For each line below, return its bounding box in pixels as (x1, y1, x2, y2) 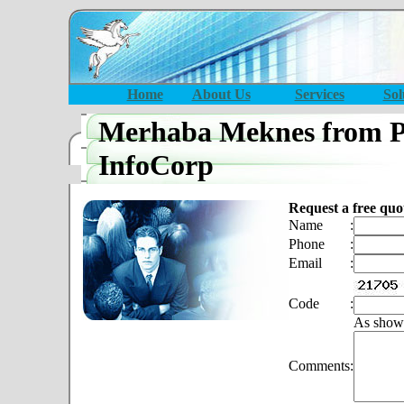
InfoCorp (98, 149, 214, 181)
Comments (289, 358, 350, 373)
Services (294, 87, 344, 102)
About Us (191, 87, 251, 102)
